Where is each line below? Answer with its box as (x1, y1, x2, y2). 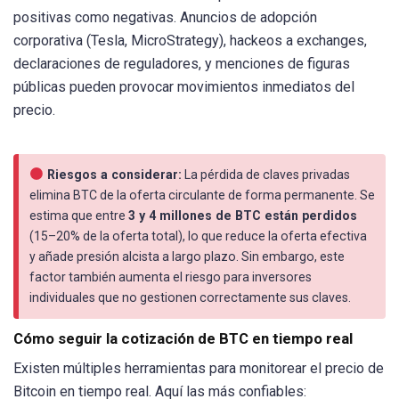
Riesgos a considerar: (44, 167, 183, 182)
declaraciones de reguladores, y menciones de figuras (13, 55, 350, 73)
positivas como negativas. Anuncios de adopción (13, 9, 317, 27)
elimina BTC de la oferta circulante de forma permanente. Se (29, 187, 375, 202)
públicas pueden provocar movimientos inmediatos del (13, 78, 354, 96)
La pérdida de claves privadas (182, 167, 351, 182)
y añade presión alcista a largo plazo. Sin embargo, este (29, 248, 345, 264)
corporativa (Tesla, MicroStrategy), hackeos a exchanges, (13, 32, 367, 50)
